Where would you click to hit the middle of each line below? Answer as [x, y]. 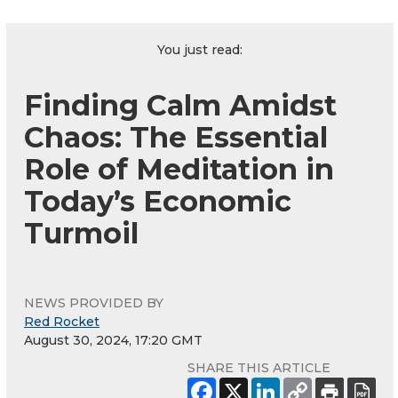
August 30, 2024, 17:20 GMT [113, 340]
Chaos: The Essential [176, 137]
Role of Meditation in [179, 169]
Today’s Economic [158, 201]
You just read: [200, 49]
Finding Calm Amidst [180, 105]
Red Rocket [62, 321]
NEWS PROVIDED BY [94, 302]
